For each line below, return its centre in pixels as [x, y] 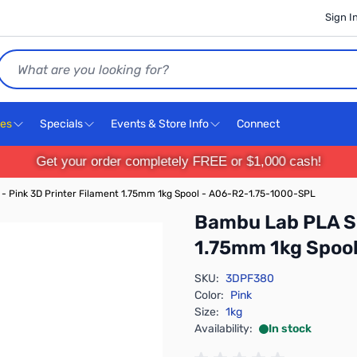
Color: [209, 295]
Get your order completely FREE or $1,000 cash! [178, 161]
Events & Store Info [160, 124]
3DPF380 [250, 279]
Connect [259, 124]
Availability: [224, 329]
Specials [61, 124]
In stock [290, 329]
